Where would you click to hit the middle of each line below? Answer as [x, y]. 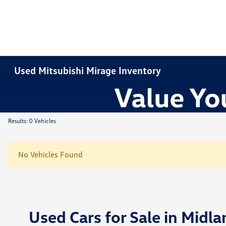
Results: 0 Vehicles [32, 121]
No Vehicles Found [50, 154]
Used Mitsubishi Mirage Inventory [88, 70]
